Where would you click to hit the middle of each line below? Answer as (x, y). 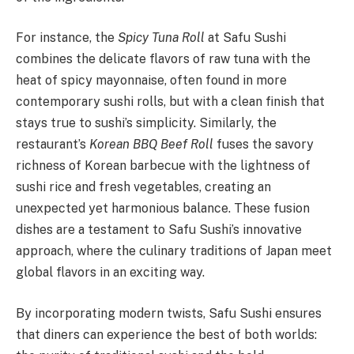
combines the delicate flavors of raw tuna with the (163, 59)
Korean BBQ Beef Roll (151, 145)
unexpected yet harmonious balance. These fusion (163, 209)
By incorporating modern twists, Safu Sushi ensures (169, 313)
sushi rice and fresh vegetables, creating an (143, 187)
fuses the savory (264, 145)
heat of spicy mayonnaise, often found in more (151, 81)
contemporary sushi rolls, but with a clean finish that (170, 102)
